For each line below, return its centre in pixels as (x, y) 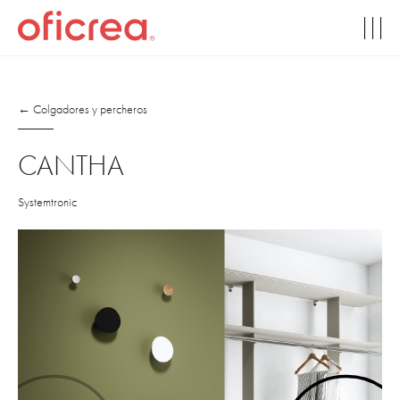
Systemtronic (47, 202)
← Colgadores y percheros (83, 109)
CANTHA (71, 166)
